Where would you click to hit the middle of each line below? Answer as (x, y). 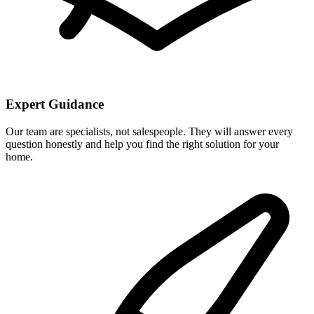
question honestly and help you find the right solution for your (142, 144)
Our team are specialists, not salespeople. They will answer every (149, 131)
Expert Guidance (55, 104)
